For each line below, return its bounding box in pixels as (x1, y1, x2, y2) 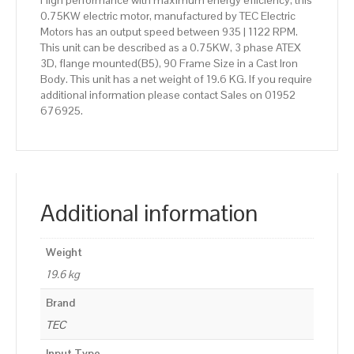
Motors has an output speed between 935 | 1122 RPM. (40, 24, 298, 40)
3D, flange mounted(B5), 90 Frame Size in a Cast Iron (40, 56, 298, 71)
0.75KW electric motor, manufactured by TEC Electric (40, 9, 296, 24)
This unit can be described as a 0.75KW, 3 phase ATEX (40, 40, 301, 55)
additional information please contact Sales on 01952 (40, 88, 296, 103)
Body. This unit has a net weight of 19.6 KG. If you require (40, 72, 312, 87)
